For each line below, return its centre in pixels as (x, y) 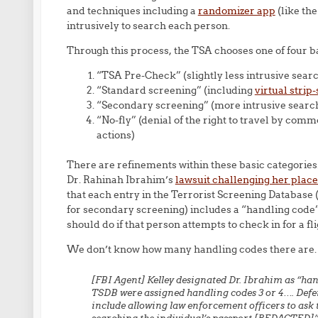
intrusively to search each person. (148, 26)
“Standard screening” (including (175, 90)
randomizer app (236, 11)
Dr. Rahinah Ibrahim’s (121, 180)
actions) (115, 135)
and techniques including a (132, 11)
